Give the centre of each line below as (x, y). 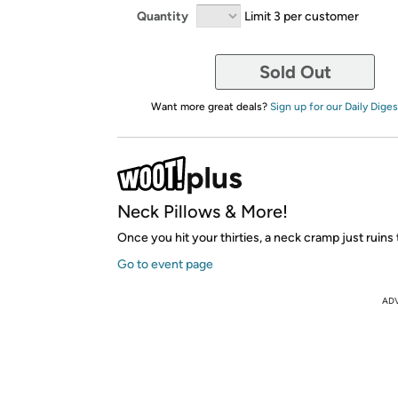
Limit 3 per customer (302, 16)
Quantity (163, 16)
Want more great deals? (210, 107)
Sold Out (295, 72)
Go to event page (165, 264)
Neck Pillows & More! (203, 211)
